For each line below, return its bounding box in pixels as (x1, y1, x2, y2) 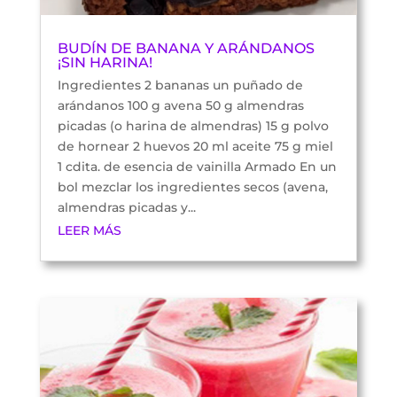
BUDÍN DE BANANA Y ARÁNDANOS (57, 39, 315, 57)
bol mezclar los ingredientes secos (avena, (57, 178, 328, 195)
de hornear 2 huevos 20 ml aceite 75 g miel (57, 137, 333, 154)
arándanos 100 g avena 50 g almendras (57, 97, 304, 113)
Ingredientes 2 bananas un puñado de (57, 76, 303, 93)
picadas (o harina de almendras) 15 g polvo (57, 117, 329, 134)
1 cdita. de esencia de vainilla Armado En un (57, 158, 337, 175)
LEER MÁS (57, 222, 121, 238)
